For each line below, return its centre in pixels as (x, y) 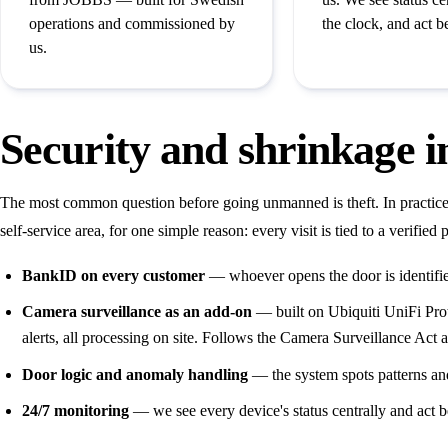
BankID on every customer (113, 275)
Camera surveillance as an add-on (136, 312)
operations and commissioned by (132, 24)
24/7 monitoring (75, 411)
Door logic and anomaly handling (134, 374)
